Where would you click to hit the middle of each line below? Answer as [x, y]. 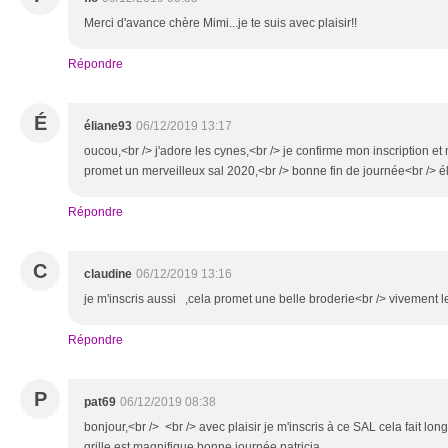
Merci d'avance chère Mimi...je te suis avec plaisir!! [220, 23]
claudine [108, 274]
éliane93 [108, 126]
